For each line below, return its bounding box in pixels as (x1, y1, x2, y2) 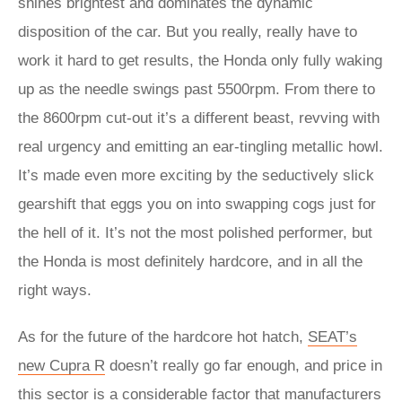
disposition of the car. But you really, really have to (18, 23, 357, 40)
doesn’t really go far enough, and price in (105, 357, 382, 374)
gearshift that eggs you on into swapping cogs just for (18, 196, 376, 213)
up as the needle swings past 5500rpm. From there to (18, 81, 375, 98)
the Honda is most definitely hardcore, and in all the (18, 253, 363, 270)
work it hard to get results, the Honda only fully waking (18, 52, 382, 69)
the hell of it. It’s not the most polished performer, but (18, 224, 372, 241)
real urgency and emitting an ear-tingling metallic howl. (18, 138, 383, 155)
